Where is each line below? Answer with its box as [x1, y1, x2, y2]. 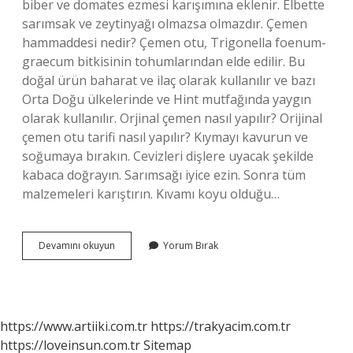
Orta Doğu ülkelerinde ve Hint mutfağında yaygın [22, 91, 311, 108]
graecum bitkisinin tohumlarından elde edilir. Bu [22, 53, 305, 70]
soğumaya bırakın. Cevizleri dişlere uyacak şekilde [22, 147, 314, 165]
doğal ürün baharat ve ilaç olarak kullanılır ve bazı [22, 72, 315, 89]
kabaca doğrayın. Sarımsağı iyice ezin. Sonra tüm [22, 166, 306, 184]
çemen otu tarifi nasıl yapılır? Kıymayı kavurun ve [22, 128, 308, 146]
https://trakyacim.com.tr [150, 318, 291, 335]
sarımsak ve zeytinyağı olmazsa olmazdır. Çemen [22, 15, 307, 32]
